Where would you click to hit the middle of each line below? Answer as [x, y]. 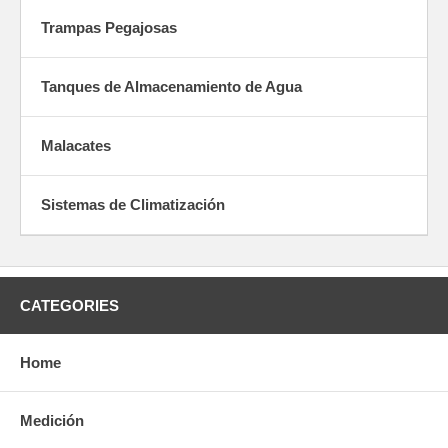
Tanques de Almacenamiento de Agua [171, 86]
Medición [52, 420]
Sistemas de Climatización [133, 204]
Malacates [76, 145]
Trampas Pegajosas [109, 27]
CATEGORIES [69, 305]
